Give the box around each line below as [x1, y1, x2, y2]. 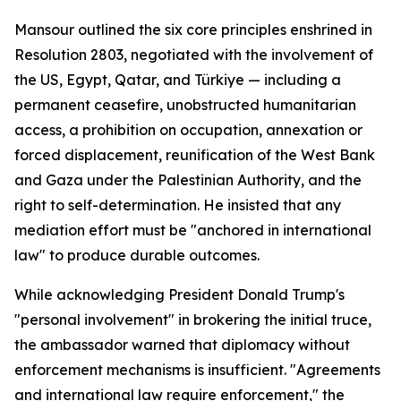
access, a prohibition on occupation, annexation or [14, 121, 363, 139]
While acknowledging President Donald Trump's [14, 286, 345, 303]
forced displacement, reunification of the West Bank [14, 146, 375, 164]
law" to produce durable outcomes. [14, 246, 260, 264]
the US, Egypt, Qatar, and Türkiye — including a [14, 71, 341, 89]
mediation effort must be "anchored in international [14, 221, 371, 239]
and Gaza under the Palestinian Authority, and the [14, 171, 362, 189]
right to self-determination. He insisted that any [14, 196, 341, 214]
